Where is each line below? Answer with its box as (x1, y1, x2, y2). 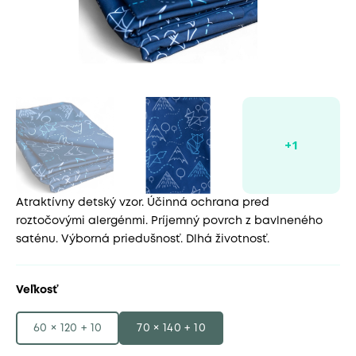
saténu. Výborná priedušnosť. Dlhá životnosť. (16, 234, 269, 245)
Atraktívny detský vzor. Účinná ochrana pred (16, 198, 269, 208)
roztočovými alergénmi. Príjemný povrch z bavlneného (16, 216, 323, 226)
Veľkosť (16, 285, 58, 296)
